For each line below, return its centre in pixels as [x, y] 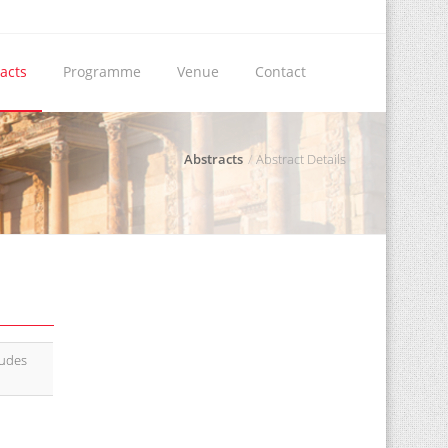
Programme [102, 71]
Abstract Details [301, 159]
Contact [280, 71]
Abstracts [213, 159]
